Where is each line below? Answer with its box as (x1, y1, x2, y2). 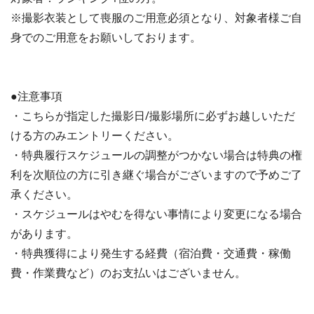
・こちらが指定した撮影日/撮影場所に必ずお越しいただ (11, 108, 295, 124)
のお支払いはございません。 (100, 265, 246, 281)
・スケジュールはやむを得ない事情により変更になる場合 (11, 206, 302, 222)
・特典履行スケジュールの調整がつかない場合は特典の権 (11, 147, 302, 163)
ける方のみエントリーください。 (11, 128, 179, 144)
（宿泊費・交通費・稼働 (168, 245, 291, 261)
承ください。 (11, 186, 78, 203)
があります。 (11, 226, 78, 242)
